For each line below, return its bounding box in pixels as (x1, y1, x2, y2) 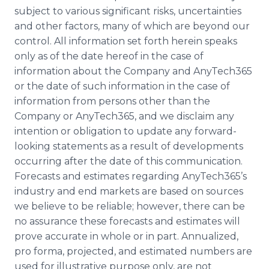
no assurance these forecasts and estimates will (14, 216, 240, 227)
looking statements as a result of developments (14, 141, 243, 152)
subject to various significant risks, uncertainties (14, 5, 241, 17)
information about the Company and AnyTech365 (14, 65, 252, 77)
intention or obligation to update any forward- (14, 125, 237, 137)
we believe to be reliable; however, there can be (14, 201, 245, 212)
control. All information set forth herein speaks (14, 35, 237, 47)
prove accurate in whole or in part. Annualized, (14, 231, 238, 242)
